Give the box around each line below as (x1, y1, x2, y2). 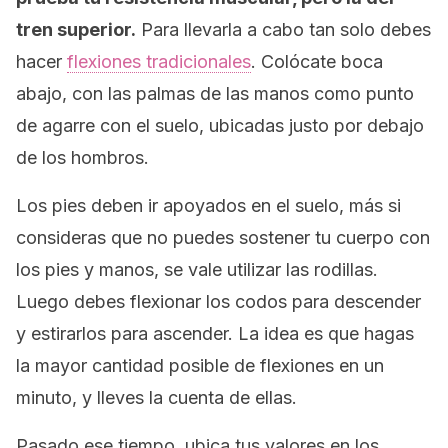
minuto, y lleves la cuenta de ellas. (16, 387, 297, 408)
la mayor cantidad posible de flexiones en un (16, 355, 384, 376)
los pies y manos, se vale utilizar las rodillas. (16, 259, 378, 280)
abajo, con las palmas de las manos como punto (16, 83, 414, 104)
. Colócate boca (251, 51, 383, 72)
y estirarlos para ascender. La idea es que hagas (16, 323, 414, 344)
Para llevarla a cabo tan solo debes (136, 19, 431, 40)
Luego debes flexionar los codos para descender (16, 291, 421, 312)
